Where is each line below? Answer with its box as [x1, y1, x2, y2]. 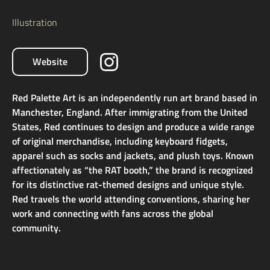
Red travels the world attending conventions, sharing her [12, 192, 250, 207]
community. [12, 221, 61, 236]
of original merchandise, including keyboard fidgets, [12, 134, 228, 149]
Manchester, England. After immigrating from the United [12, 105, 248, 120]
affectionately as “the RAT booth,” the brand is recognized [12, 163, 253, 178]
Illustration [12, 15, 57, 30]
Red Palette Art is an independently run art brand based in [12, 90, 257, 105]
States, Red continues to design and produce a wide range [12, 119, 254, 134]
